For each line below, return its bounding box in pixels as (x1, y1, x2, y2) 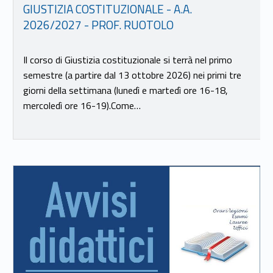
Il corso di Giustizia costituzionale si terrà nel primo (23, 52, 232, 68)
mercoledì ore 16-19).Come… (23, 98, 141, 113)
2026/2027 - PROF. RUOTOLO (23, 16, 174, 34)
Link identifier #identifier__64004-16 (13, 160, 24, 175)
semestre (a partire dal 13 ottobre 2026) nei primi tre (23, 68, 241, 83)
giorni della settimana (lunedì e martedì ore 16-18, (23, 83, 228, 98)
